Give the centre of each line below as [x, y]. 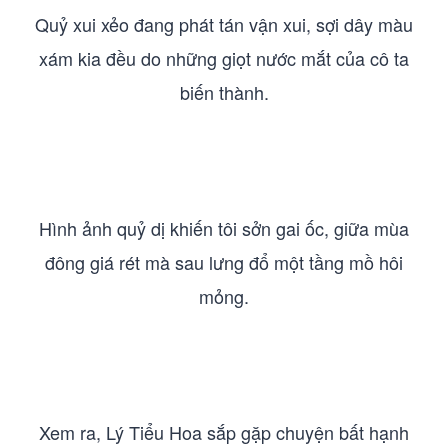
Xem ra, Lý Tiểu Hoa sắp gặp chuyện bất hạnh [224, 432]
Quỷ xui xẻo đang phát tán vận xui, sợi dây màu [224, 24]
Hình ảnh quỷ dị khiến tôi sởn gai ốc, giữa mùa [224, 228]
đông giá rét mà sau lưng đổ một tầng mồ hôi [224, 262]
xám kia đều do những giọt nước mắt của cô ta [224, 58]
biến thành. [224, 92]
